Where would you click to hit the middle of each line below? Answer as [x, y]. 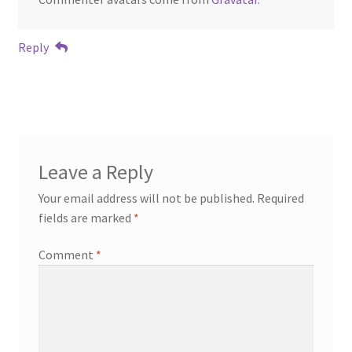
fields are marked [86, 217]
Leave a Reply [95, 172]
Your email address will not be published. [146, 198]
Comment [67, 255]
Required [280, 198]
